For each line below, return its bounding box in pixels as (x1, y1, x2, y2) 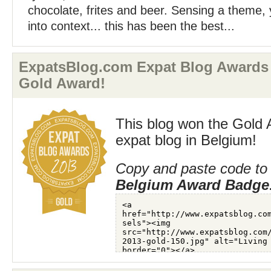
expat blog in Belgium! (116, 132, 256, 148)
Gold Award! (19, 76, 105, 91)
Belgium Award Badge (116, 177, 269, 193)
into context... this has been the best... (28, 19, 235, 33)
